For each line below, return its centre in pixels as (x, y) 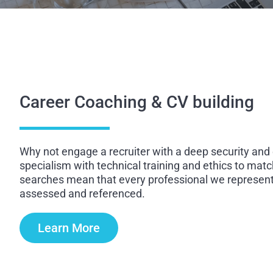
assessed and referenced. (82, 194)
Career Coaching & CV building (137, 102)
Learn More (69, 228)
